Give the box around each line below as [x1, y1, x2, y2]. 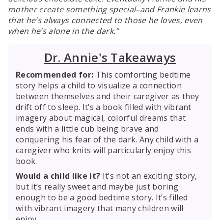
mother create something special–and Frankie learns [8, 4, 211, 15]
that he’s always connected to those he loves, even [8, 15, 203, 26]
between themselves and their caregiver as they [16, 90, 199, 102]
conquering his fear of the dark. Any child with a [16, 134, 199, 145]
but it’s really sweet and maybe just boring [16, 181, 179, 192]
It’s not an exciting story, [100, 170, 197, 181]
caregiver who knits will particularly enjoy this [16, 144, 191, 156]
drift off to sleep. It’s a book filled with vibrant [16, 101, 192, 112]
